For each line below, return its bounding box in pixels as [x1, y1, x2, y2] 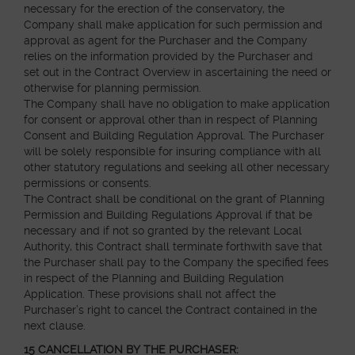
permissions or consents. [24, 177, 151, 189]
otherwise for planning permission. [24, 82, 201, 94]
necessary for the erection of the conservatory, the [24, 2, 284, 15]
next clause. [24, 319, 86, 332]
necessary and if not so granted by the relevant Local [24, 224, 302, 237]
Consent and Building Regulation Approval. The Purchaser [24, 129, 324, 142]
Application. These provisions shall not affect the [24, 288, 276, 300]
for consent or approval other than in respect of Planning [24, 113, 318, 126]
